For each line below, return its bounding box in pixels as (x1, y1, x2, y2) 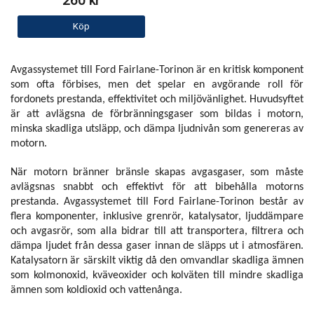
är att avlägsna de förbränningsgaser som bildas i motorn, (11, 108, 303, 120)
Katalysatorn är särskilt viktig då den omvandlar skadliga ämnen (11, 254, 303, 266)
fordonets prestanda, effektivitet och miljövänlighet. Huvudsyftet (11, 93, 303, 105)
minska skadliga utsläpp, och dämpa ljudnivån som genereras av (11, 123, 303, 135)
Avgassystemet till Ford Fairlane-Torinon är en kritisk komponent (11, 64, 303, 76)
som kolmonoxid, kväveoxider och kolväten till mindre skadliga (11, 269, 303, 281)
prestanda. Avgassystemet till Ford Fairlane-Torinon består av (11, 196, 303, 207)
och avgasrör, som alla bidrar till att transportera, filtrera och (11, 225, 303, 237)
